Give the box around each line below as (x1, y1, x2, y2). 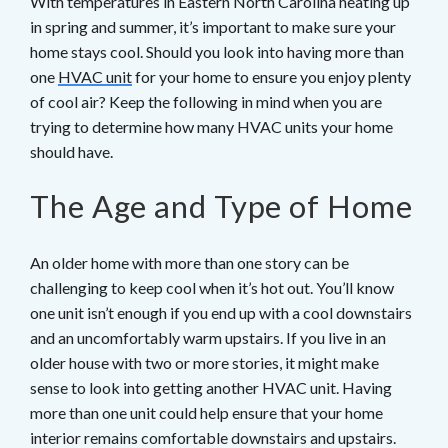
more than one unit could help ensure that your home (30, 402, 383, 422)
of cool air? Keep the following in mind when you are (30, 91, 382, 111)
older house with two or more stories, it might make (30, 352, 379, 372)
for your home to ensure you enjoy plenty (132, 66, 411, 86)
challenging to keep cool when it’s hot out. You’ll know (30, 277, 394, 297)
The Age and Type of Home (30, 186, 413, 225)
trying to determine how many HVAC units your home (30, 116, 393, 136)
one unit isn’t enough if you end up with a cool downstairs (30, 302, 412, 322)
